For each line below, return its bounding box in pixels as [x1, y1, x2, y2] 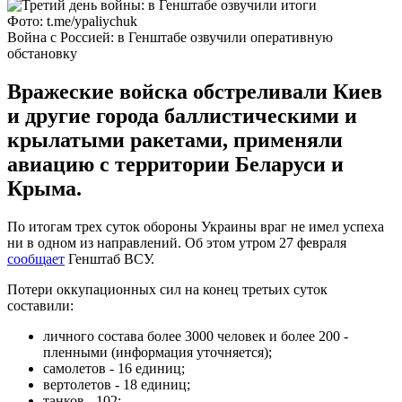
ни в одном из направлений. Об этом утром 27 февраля [7, 234, 346, 250]
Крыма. [7, 176, 82, 200]
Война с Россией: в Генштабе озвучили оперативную [7, 29, 333, 45]
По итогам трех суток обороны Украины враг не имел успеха [7, 218, 384, 234]
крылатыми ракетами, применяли [7, 127, 343, 152]
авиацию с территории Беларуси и [7, 152, 344, 176]
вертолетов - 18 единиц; [43, 376, 190, 392]
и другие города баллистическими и [7, 103, 357, 127]
